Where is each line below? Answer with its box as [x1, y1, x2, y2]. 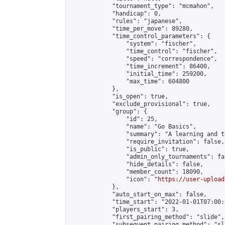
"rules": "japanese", [70, 18, 182, 25]
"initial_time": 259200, [70, 70, 207, 77]
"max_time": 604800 [70, 78, 189, 85]
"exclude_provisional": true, [70, 100, 210, 107]
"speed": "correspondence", [70, 55, 217, 62]
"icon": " [70, 176, 158, 183]
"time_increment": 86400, [70, 63, 210, 70]
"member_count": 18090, [70, 168, 203, 175]
